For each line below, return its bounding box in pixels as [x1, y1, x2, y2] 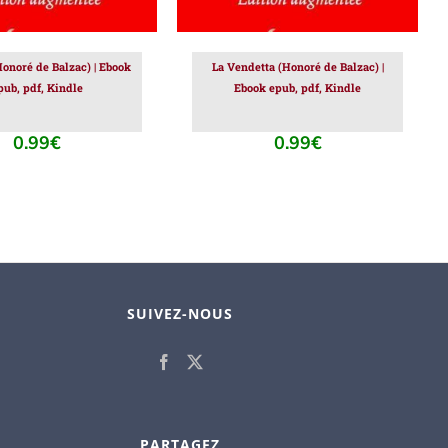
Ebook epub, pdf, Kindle [234, 80, 362, 96]
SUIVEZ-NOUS [126, 304, 233, 324]
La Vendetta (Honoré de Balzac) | [211, 59, 384, 75]
